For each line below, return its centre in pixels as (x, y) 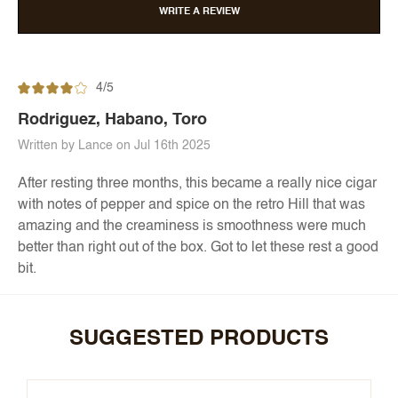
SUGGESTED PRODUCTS (199, 340)
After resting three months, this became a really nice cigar (197, 184)
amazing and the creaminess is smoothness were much (192, 227)
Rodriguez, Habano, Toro (112, 120)
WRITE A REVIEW (199, 12)
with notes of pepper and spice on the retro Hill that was (191, 206)
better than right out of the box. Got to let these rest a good (198, 248)
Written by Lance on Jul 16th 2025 (114, 146)
